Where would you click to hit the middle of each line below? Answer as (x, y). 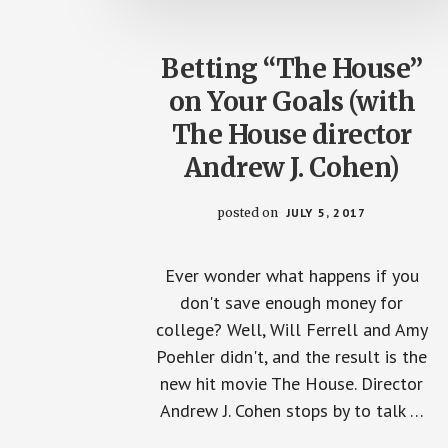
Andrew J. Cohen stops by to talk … (291, 410)
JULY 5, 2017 (326, 212)
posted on (249, 212)
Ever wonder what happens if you (291, 275)
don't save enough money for (292, 302)
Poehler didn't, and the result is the (292, 356)
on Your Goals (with (292, 101)
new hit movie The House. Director (292, 383)
